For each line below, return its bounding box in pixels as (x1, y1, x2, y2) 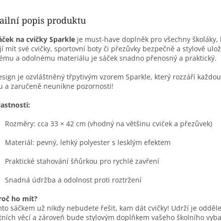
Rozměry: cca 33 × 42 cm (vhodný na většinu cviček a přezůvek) (5, 118, 212, 128)
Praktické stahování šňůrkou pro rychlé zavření (5, 156, 159, 166)
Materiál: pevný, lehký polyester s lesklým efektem (5, 137, 171, 147)
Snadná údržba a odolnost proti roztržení (5, 175, 142, 184)
